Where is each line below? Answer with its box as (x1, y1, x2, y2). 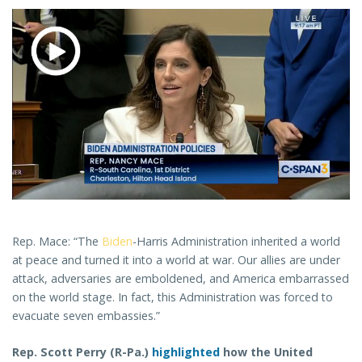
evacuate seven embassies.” (12, 307, 163, 323)
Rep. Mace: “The (12, 233, 102, 249)
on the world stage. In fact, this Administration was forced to (12, 288, 333, 305)
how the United (220, 344, 313, 360)
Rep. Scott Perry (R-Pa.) (12, 344, 152, 360)
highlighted (152, 344, 220, 360)
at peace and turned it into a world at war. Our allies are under (12, 251, 340, 267)
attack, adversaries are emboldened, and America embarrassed (12, 270, 349, 286)
